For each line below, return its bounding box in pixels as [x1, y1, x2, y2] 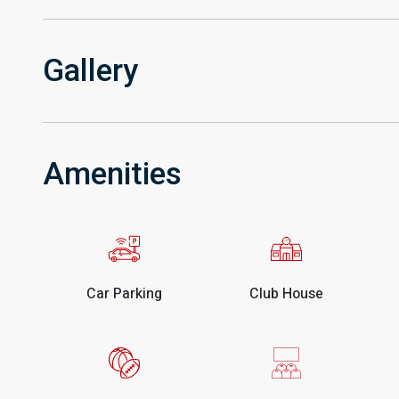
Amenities [43, 155, 182, 192]
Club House [249, 282, 324, 305]
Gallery [43, 52, 138, 89]
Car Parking [85, 282, 162, 305]
